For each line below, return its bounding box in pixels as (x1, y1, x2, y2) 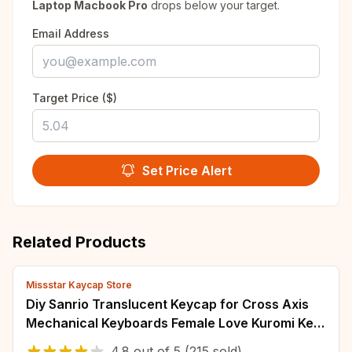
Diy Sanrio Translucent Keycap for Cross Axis (26, 296, 309, 312)
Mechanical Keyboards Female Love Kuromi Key (26, 315, 321, 331)
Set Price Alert (142, 163, 232, 178)
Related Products (13, 233, 146, 251)
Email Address (32, 27, 109, 40)
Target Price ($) (32, 91, 117, 104)
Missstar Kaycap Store (26, 279, 132, 291)
